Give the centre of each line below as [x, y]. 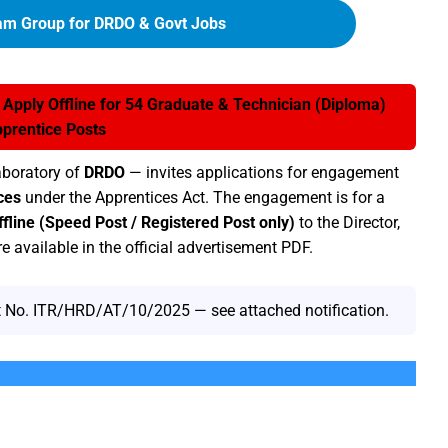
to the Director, [347, 222]
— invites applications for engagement [262, 172]
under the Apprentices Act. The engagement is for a [203, 197]
